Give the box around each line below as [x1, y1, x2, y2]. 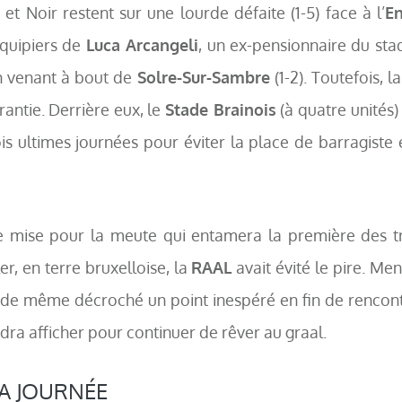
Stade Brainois [165, 99, 276, 120]
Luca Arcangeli [85, 34, 199, 56]
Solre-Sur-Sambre [136, 66, 270, 88]
